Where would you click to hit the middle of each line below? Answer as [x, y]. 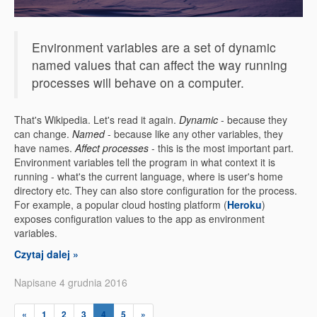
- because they [253, 120]
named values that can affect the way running [160, 65]
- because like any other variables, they [194, 134]
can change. [43, 134]
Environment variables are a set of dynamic [154, 47]
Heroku [244, 204]
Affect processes [112, 148]
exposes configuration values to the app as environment [139, 219]
